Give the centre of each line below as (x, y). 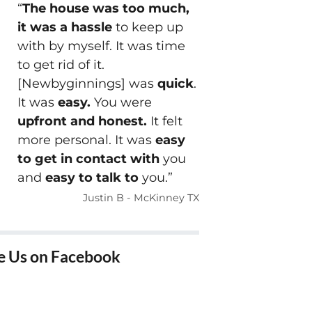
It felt (164, 122)
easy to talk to (92, 178)
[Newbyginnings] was (87, 84)
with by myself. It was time (101, 46)
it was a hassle (66, 28)
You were (123, 103)
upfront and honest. (82, 122)
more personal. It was (86, 140)
